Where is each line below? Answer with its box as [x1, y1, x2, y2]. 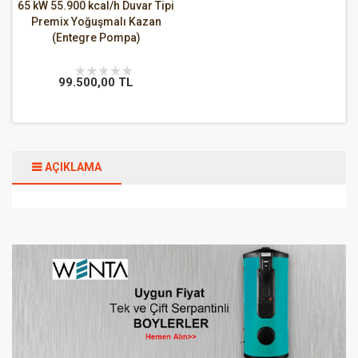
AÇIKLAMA [45, 161, 101, 174]
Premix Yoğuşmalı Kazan [30, 15, 161, 29]
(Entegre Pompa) [51, 31, 141, 45]
